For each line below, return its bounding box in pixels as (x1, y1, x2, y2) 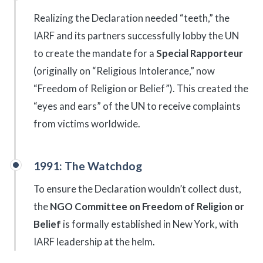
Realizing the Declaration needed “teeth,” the (33, 12, 230, 25)
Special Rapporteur (156, 47, 243, 60)
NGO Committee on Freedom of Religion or (50, 200, 244, 213)
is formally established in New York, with (61, 217, 238, 230)
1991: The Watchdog (33, 159, 142, 173)
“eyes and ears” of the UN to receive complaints (33, 100, 241, 113)
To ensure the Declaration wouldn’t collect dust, (33, 182, 241, 195)
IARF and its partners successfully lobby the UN (33, 29, 239, 42)
